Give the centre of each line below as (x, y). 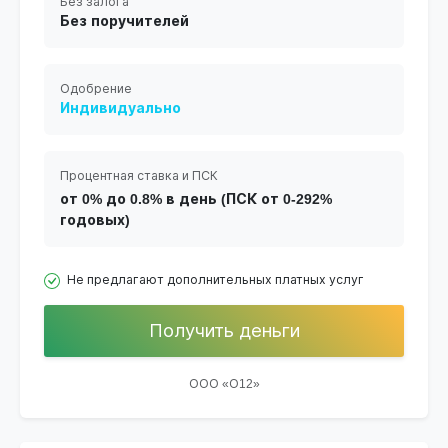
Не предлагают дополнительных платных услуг (214, 280)
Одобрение (96, 89)
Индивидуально (120, 108)
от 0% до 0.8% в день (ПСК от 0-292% (196, 199)
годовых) (95, 220)
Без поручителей (124, 21)
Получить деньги (224, 331)
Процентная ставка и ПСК (139, 176)
